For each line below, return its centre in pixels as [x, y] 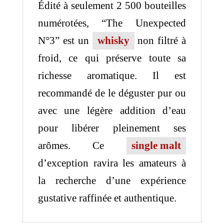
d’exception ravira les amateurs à [112, 163]
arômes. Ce [82, 145]
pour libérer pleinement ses [112, 128]
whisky [113, 40]
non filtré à [160, 40]
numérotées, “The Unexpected [112, 23]
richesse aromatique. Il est [112, 75]
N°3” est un [65, 40]
